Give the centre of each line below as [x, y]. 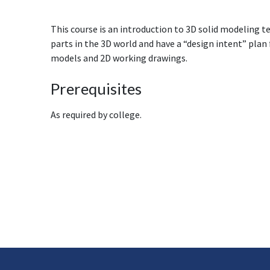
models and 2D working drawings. [119, 58]
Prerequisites [96, 89]
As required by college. [96, 115]
